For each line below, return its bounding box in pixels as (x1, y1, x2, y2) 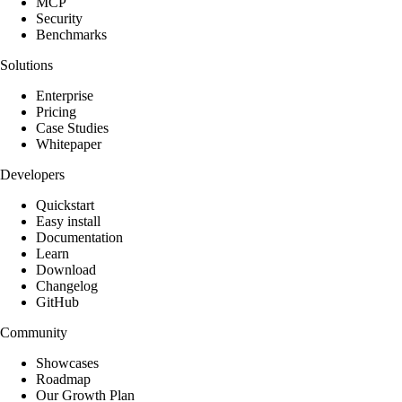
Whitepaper (36, 135, 101, 152)
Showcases (36, 354, 99, 371)
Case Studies (36, 119, 109, 135)
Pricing (36, 103, 76, 119)
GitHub (36, 293, 79, 310)
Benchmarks (36, 26, 107, 42)
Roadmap (36, 371, 91, 387)
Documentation (36, 229, 123, 245)
